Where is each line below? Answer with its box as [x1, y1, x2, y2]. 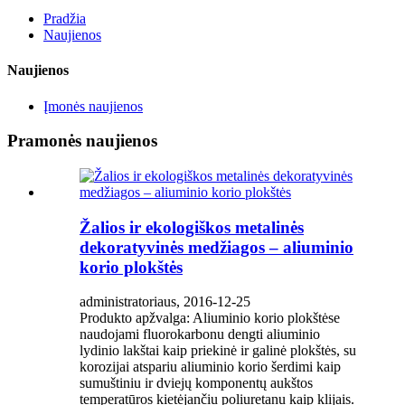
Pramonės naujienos [7, 131, 157, 151]
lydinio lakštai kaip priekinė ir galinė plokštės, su [80, 343, 356, 359]
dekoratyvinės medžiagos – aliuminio [80, 237, 353, 257]
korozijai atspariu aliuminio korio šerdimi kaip [80, 359, 341, 375]
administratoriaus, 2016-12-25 [80, 294, 250, 310]
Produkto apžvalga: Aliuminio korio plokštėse [80, 310, 340, 326]
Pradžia [43, 11, 86, 26]
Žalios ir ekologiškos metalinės [80, 217, 304, 237]
